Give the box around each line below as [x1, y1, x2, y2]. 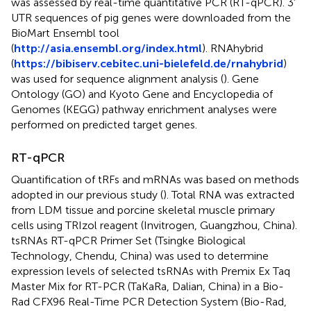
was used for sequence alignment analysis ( [11, 72, 224, 85]
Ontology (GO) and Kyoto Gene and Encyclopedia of [11, 87, 273, 101]
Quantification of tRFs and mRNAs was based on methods [11, 172, 299, 186]
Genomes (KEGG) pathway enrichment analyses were [11, 102, 277, 116]
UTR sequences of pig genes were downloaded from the [11, 10, 291, 24]
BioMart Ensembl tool [11, 26, 119, 40]
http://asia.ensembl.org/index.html [14, 41, 202, 55]
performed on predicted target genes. [11, 117, 197, 131]
